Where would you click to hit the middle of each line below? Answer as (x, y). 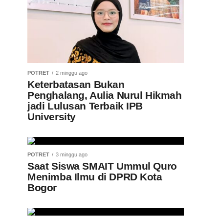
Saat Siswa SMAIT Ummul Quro (102, 166)
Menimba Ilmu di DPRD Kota (95, 177)
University (52, 117)
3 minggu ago (72, 154)
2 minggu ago (72, 73)
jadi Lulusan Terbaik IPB (85, 106)
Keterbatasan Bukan (76, 84)
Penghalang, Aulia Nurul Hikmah (105, 95)
